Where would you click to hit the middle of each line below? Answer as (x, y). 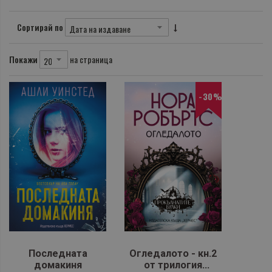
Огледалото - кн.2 (173, 253)
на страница (91, 59)
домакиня (58, 265)
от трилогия (173, 265)
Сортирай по (40, 27)
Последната (58, 253)
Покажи (23, 59)
